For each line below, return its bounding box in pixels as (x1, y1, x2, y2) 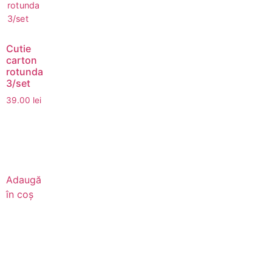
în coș (6, 188, 33, 201)
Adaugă (6, 174, 41, 186)
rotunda (6, 66, 43, 78)
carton (6, 54, 37, 67)
